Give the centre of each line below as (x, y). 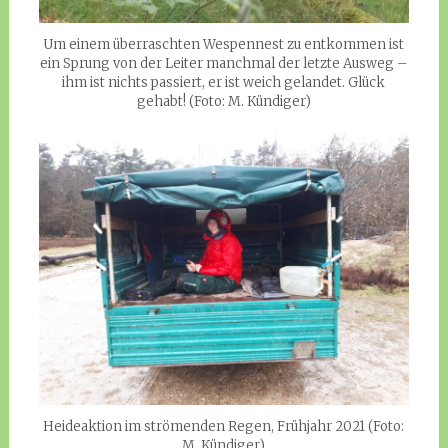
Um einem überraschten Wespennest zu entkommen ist (224, 45)
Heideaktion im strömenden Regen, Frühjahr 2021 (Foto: (224, 427)
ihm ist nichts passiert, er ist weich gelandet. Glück (224, 83)
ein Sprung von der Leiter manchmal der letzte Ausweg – (224, 64)
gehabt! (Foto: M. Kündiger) (223, 102)
